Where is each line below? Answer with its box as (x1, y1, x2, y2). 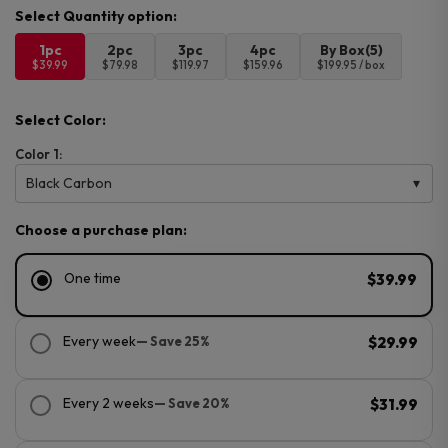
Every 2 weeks (63, 394, 154, 413)
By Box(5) (319, 40, 383, 59)
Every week (63, 332, 136, 351)
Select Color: (15, 110, 106, 129)
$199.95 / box (317, 57, 385, 72)
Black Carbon (26, 173, 112, 192)
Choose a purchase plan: (15, 220, 187, 239)
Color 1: (15, 145, 63, 162)
